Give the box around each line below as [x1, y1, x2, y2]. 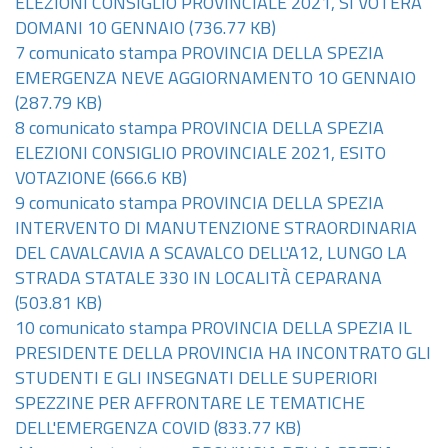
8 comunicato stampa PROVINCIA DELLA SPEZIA [15, 120, 384, 139]
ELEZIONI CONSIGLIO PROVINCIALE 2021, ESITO [15, 145, 386, 164]
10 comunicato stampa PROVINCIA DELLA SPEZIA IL [15, 320, 412, 339]
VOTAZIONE [15, 170, 106, 189]
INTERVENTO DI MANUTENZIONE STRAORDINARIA [15, 220, 417, 239]
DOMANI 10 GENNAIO [15, 20, 185, 39]
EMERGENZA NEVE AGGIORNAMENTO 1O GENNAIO [15, 70, 416, 89]
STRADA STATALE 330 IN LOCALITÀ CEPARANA [15, 270, 382, 289]
